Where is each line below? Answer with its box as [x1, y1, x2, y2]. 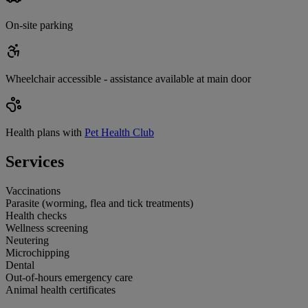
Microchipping [5, 247, 69, 258]
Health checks [5, 210, 67, 221]
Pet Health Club [85, 126, 154, 139]
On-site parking [5, 19, 73, 32]
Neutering [5, 234, 49, 246]
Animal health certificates [5, 284, 115, 296]
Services [5, 153, 64, 171]
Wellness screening [5, 222, 88, 234]
